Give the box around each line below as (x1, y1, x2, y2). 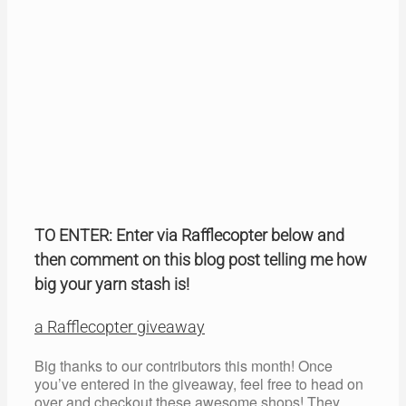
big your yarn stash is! (34, 275, 193, 295)
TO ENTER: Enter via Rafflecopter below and (34, 226, 344, 246)
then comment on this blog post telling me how (34, 250, 367, 270)
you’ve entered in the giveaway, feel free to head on (34, 372, 363, 394)
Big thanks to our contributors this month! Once (34, 354, 333, 376)
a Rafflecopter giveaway (34, 316, 205, 336)
